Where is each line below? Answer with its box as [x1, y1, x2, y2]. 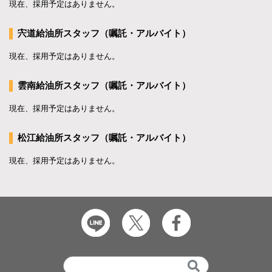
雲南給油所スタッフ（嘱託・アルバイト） [18, 80, 191, 90]
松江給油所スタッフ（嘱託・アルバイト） [18, 132, 191, 143]
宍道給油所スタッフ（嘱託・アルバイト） [18, 27, 191, 38]
